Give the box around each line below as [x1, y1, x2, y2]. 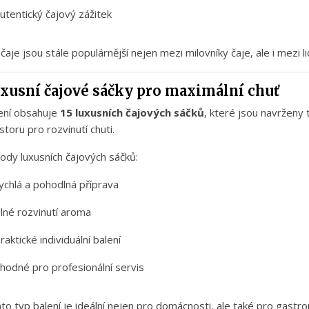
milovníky [186, 46, 231, 60]
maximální [165, 82, 248, 100]
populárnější [72, 46, 131, 60]
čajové [44, 82, 92, 100]
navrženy [261, 106, 306, 120]
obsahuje [14, 106, 60, 120]
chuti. [90, 122, 114, 137]
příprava [79, 177, 119, 192]
